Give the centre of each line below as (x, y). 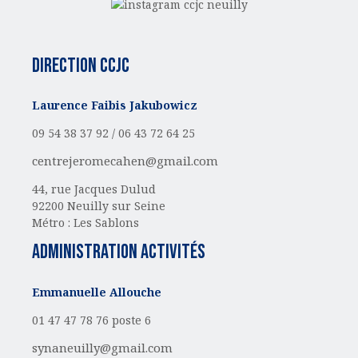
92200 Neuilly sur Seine (99, 206)
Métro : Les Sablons (86, 223)
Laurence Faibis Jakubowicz (115, 105)
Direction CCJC (81, 66)
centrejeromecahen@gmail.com (125, 161)
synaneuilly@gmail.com (102, 347)
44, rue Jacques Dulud (94, 189)
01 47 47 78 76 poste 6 (91, 320)
